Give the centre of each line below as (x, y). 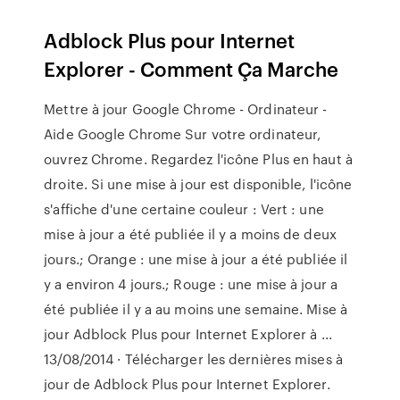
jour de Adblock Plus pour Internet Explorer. (187, 384)
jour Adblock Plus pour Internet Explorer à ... (188, 334)
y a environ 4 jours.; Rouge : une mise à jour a (191, 284)
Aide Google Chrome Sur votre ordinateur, (183, 134)
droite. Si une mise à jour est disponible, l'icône (198, 184)
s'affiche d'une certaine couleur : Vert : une (184, 209)
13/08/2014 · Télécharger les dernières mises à (193, 359)
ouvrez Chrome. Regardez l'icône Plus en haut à (198, 159)
